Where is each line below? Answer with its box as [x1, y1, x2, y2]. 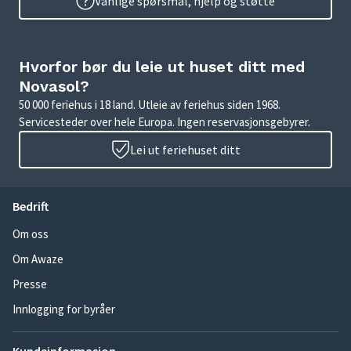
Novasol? [19, 77, 89, 96]
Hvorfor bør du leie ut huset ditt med [19, 57, 305, 77]
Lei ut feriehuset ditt [129, 142, 241, 158]
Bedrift [13, 198, 49, 215]
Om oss [13, 226, 49, 242]
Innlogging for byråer [13, 302, 115, 317]
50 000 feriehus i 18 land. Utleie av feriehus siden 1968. [19, 97, 280, 113]
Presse [13, 277, 47, 292]
